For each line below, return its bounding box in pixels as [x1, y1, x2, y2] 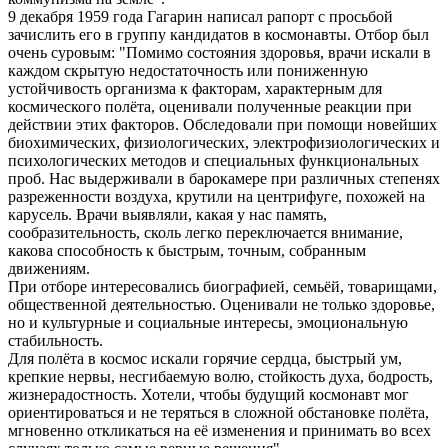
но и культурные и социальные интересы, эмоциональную [8, 313, 408, 331]
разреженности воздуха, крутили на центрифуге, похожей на [8, 187, 425, 205]
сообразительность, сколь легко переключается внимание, [8, 223, 403, 241]
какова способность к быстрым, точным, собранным [8, 241, 366, 259]
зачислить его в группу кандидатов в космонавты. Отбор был [8, 25, 429, 43]
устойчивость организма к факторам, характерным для [8, 79, 382, 97]
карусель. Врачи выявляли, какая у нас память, [8, 205, 327, 223]
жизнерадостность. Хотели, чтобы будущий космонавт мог [8, 385, 409, 403]
